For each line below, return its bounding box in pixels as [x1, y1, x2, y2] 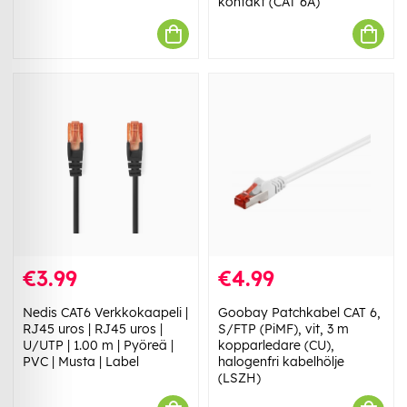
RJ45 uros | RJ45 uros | [23, 321, 163, 338]
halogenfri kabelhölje [218, 353, 344, 371]
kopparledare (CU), [218, 337, 334, 354]
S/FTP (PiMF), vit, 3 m [218, 321, 349, 338]
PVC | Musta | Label [23, 353, 139, 371]
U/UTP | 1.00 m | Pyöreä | [23, 337, 174, 354]
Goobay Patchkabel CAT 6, [218, 304, 381, 322]
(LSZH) [218, 370, 261, 387]
